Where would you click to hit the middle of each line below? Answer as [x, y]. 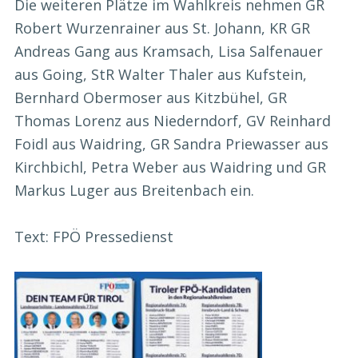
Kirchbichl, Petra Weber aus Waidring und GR [170, 167]
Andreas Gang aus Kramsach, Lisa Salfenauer [169, 51]
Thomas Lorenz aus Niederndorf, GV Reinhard [173, 120]
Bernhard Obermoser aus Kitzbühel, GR [151, 97]
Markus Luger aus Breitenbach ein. [134, 190]
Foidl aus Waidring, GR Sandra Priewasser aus [171, 143]
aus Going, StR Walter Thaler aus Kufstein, [161, 74]
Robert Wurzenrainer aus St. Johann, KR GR [162, 28]
